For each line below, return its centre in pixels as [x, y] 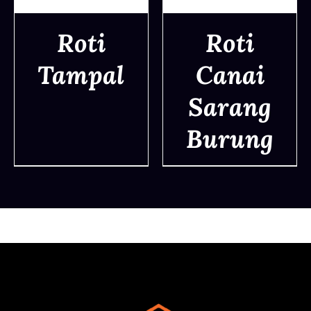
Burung [230, 138]
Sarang [230, 107]
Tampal [81, 75]
